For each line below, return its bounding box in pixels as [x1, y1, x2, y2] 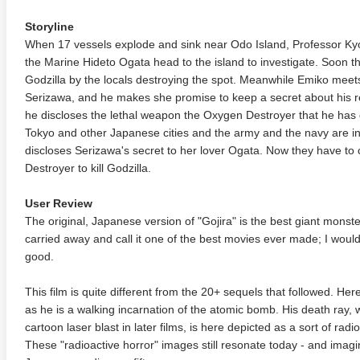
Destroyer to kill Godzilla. [25, 162, 151, 174]
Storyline [25, 20, 74, 33]
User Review [25, 197, 92, 210]
